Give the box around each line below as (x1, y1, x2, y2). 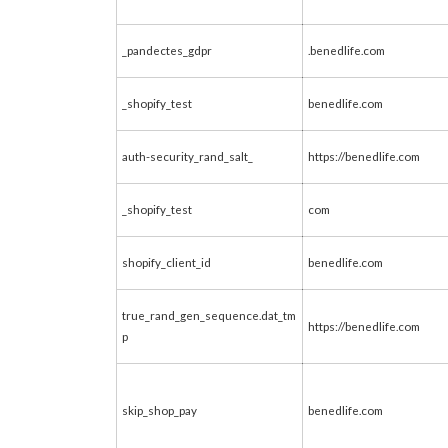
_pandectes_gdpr (122, 43, 212, 57)
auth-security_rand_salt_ (122, 149, 253, 163)
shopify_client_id (122, 255, 211, 269)
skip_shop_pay (122, 403, 197, 417)
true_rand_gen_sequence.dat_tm (122, 308, 296, 322)
